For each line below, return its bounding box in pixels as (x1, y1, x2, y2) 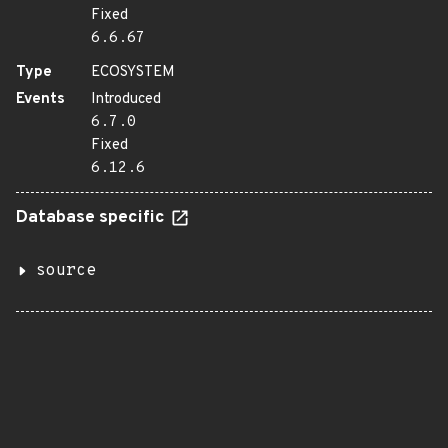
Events (16, 90, 65, 109)
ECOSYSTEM (91, 63, 175, 82)
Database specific (16, 207, 169, 229)
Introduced (91, 90, 161, 109)
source (36, 261, 96, 281)
